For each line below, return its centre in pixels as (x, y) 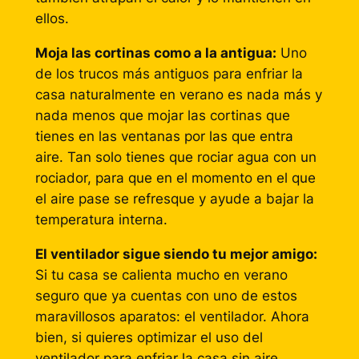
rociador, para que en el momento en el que (175, 177)
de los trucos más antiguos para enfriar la (169, 73)
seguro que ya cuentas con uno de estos (166, 295)
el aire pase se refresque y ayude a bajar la (174, 198)
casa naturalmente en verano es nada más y (178, 94)
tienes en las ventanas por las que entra (164, 136)
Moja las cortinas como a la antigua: (155, 52)
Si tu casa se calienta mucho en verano (161, 274)
